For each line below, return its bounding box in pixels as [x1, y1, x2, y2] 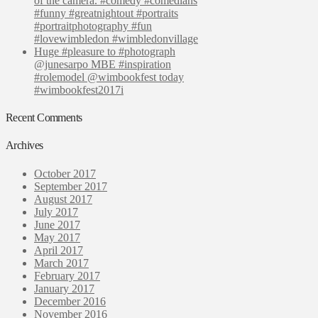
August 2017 [34, 192, 92, 205]
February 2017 [34, 269, 100, 282]
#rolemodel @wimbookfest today [34, 70, 184, 83]
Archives [6, 139, 43, 152]
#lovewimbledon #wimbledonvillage [34, 32, 198, 45]
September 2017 [34, 180, 107, 192]
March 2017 [34, 256, 89, 269]
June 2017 [34, 218, 80, 231]
